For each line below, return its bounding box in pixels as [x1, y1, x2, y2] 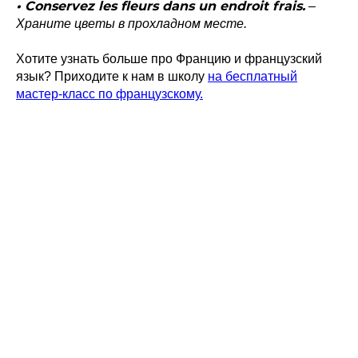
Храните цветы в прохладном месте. [16, 16, 247, 30]
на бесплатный [208, 69, 297, 83]
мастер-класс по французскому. [16, 86, 203, 101]
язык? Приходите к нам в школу [16, 69, 208, 83]
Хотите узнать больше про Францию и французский [16, 51, 322, 66]
